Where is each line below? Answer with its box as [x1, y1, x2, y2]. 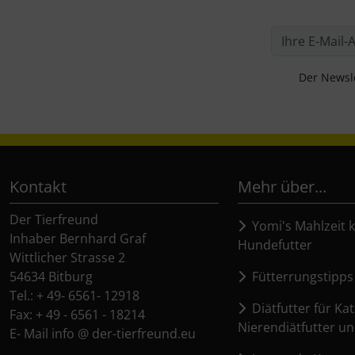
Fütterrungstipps [246, 267, 353, 285]
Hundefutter [238, 235, 312, 254]
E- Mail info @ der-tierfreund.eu [10, 324, 196, 342]
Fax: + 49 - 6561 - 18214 [10, 305, 145, 323]
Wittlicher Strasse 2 [10, 248, 125, 266]
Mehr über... [238, 175, 326, 197]
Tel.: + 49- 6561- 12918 [10, 286, 139, 304]
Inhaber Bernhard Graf [10, 229, 146, 247]
